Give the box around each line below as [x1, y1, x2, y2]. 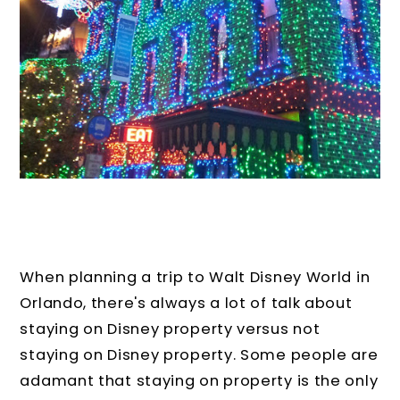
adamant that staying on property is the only [20, 370, 379, 391]
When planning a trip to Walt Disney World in [20, 266, 371, 287]
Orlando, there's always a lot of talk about [20, 292, 353, 313]
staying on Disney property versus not [20, 318, 321, 339]
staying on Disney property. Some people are [20, 344, 379, 365]
